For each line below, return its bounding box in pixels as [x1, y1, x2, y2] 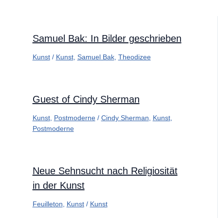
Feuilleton [32, 200, 63, 208]
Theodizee [118, 53, 151, 61]
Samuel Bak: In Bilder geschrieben [32, 33, 182, 44]
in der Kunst [32, 180, 85, 191]
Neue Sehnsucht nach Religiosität [32, 165, 178, 177]
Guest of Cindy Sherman [32, 94, 140, 105]
